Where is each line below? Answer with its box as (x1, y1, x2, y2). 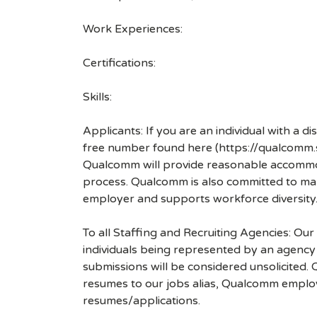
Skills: (83, 90, 112, 104)
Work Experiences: (83, 22, 183, 36)
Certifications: (83, 56, 156, 70)
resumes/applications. (83, 294, 200, 308)
